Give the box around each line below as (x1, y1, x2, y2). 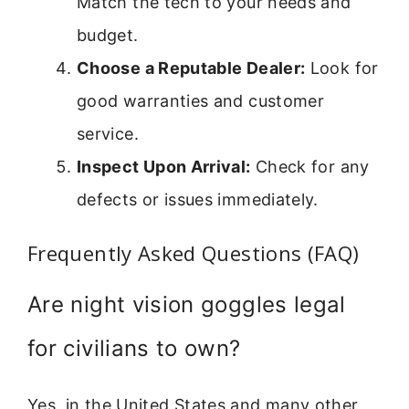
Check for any (250, 156, 370, 176)
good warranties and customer (77, 90, 325, 110)
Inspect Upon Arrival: (77, 156, 251, 176)
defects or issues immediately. (77, 189, 319, 209)
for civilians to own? (27, 334, 241, 362)
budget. (77, 25, 139, 45)
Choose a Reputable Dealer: (77, 58, 306, 78)
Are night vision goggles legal (27, 290, 346, 318)
